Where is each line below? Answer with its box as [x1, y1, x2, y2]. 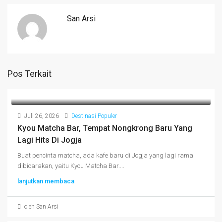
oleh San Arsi [23, 203, 58, 210]
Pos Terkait [7, 68, 52, 79]
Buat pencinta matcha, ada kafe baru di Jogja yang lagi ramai [17, 152, 195, 159]
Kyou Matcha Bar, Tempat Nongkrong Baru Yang [17, 123, 192, 133]
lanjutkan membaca [17, 177, 74, 185]
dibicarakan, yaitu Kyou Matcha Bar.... [17, 162, 124, 169]
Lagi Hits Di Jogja [17, 135, 82, 145]
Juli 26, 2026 [23, 112, 59, 119]
